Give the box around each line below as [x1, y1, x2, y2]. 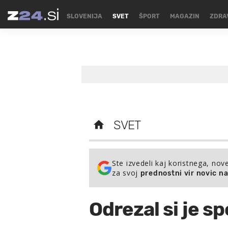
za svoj [112, 168, 140, 178]
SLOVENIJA [66, 13, 102, 20]
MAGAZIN [169, 13, 199, 20]
